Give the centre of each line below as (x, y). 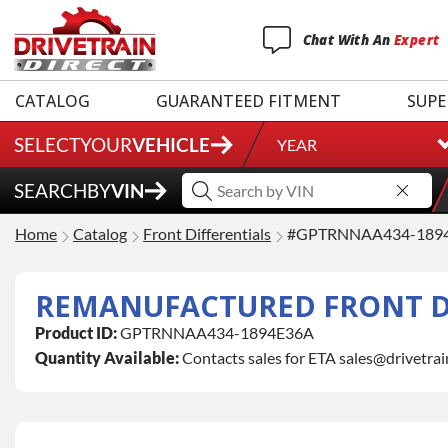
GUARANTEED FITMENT (248, 101)
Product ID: (76, 333)
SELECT (47, 144)
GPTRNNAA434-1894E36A (217, 333)
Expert (416, 39)
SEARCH (50, 190)
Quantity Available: (107, 358)
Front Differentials (207, 233)
